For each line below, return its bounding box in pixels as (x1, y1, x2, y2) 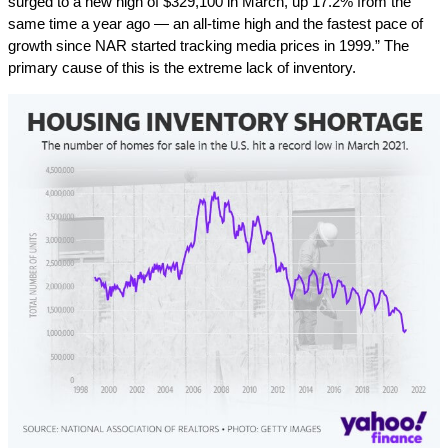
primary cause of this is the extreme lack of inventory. (8, 59, 356, 76)
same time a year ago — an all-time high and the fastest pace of (8, 15, 423, 32)
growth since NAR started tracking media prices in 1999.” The (8, 37, 409, 54)
